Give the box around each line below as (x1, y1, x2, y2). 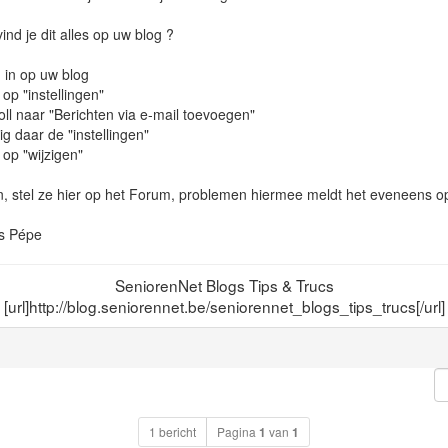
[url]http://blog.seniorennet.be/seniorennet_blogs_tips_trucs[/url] (3, 294, 445, 317)
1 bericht (149, 422, 196, 440)
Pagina (217, 422, 259, 440)
